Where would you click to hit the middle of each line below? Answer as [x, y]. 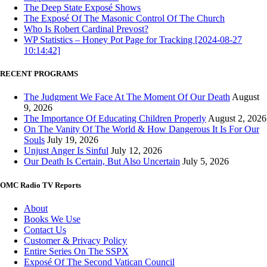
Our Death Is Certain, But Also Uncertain [102, 162]
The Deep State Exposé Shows [82, 8]
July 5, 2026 [206, 162]
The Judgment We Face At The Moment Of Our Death [127, 97]
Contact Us [45, 229]
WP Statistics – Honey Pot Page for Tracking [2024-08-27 [133, 40]
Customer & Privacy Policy [75, 240]
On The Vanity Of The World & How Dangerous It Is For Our [142, 129]
